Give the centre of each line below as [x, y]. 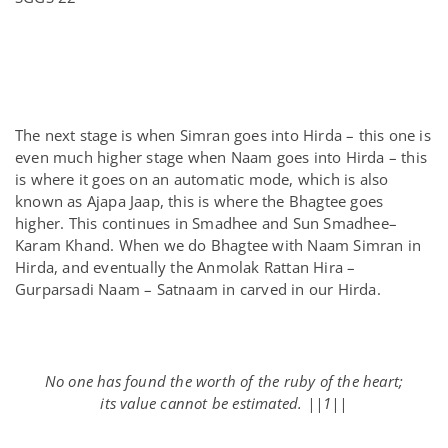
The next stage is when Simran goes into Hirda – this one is [223, 135]
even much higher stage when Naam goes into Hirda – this [221, 157]
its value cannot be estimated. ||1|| [224, 403]
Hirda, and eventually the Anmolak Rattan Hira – [185, 267]
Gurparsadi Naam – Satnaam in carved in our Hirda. [198, 289]
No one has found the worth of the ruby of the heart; [224, 381]
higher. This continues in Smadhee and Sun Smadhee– [206, 223]
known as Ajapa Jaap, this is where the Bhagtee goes [199, 201]
